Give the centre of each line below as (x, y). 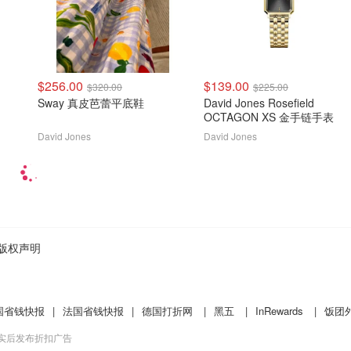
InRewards (279, 311)
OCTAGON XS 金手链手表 (269, 117)
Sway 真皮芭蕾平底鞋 (91, 103)
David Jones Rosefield (259, 103)
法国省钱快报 (93, 311)
